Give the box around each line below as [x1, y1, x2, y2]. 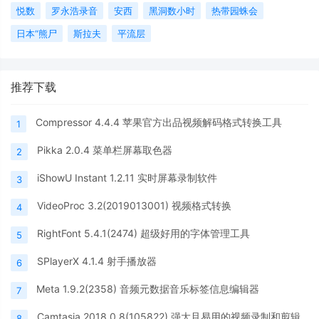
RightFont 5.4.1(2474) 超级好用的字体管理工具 [37, 226, 250, 239]
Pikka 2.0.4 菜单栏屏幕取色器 [37, 143, 172, 156]
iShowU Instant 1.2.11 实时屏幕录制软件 [37, 171, 217, 184]
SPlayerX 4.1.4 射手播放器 [37, 254, 157, 267]
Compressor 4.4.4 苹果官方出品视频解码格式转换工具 [36, 115, 282, 128]
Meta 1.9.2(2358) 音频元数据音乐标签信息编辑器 [36, 282, 259, 295]
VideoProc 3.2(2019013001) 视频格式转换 [37, 199, 231, 211]
